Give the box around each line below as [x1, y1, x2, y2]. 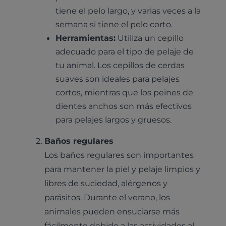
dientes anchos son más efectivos [55, 101, 192, 111]
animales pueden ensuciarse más [44, 206, 180, 216]
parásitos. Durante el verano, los [44, 192, 171, 202]
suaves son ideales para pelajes [55, 74, 180, 84]
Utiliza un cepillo [116, 33, 184, 43]
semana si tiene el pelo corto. [55, 19, 173, 30]
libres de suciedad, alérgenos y [44, 178, 168, 188]
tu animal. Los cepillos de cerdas [55, 60, 185, 71]
